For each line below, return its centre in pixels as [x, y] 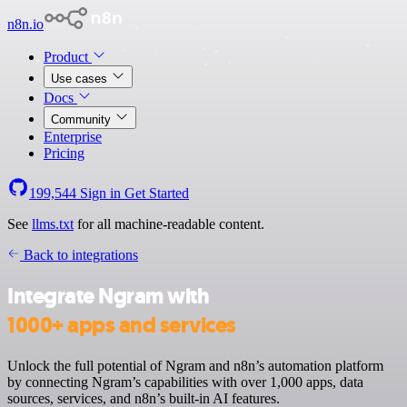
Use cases [81, 79]
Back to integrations [79, 255]
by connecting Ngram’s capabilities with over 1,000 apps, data [185, 382]
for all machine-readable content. [169, 224]
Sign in [100, 193]
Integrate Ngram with [109, 296]
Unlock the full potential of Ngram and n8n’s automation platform [195, 365]
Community [83, 119]
